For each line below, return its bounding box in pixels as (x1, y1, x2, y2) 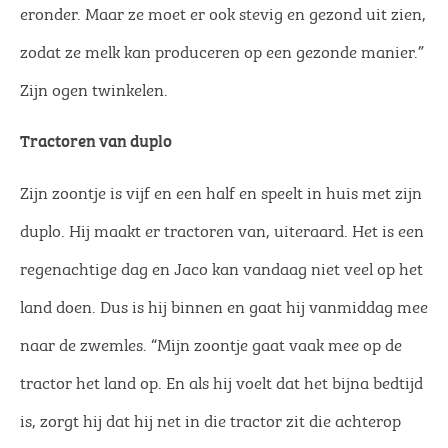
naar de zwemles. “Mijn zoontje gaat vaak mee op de (20, 329, 402, 356)
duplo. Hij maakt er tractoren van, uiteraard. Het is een (20, 215, 424, 242)
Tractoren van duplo (20, 126, 172, 152)
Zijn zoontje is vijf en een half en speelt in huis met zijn (20, 177, 422, 204)
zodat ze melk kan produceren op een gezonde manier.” (20, 37, 424, 64)
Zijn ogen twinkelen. (20, 75, 168, 102)
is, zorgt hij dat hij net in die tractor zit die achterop (20, 405, 401, 432)
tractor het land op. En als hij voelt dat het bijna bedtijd (20, 367, 423, 394)
